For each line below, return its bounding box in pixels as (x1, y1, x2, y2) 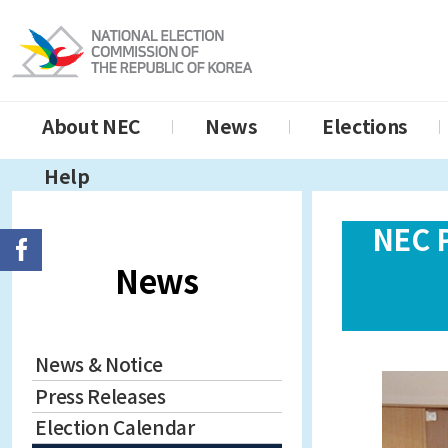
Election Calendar (35, 415, 195, 440)
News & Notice (35, 353, 164, 378)
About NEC (42, 115, 142, 140)
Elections (321, 115, 408, 140)
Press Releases (35, 384, 166, 409)
